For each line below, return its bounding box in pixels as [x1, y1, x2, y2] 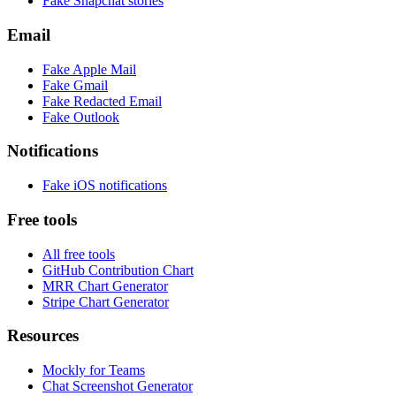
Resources [7, 326, 79, 346]
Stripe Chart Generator [42, 293, 169, 309]
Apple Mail [72, 61, 136, 77]
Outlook [73, 109, 119, 125]
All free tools [42, 246, 115, 262]
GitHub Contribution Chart [42, 262, 194, 278]
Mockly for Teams [42, 362, 145, 377]
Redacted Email [73, 93, 162, 109]
